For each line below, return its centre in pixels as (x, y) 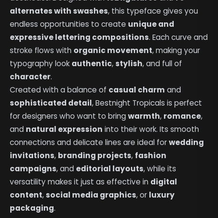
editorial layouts (110, 168)
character (30, 76)
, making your (176, 50)
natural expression (64, 129)
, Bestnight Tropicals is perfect (147, 103)
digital (164, 182)
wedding (187, 142)
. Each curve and (179, 37)
